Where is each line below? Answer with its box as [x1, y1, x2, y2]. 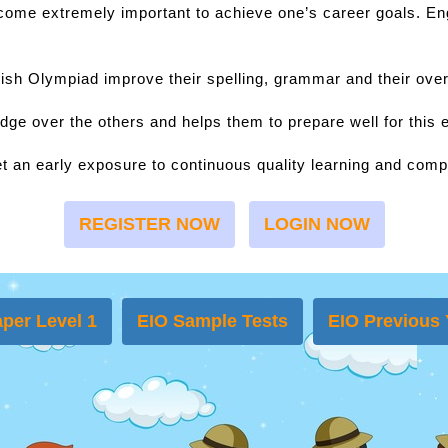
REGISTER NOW [78, 214, 220, 234]
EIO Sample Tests [137, 311, 288, 331]
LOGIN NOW [263, 214, 370, 234]
